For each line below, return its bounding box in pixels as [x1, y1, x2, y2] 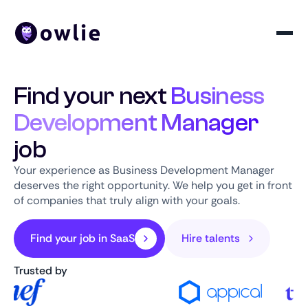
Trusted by [14, 263, 67, 278]
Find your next [14, 82, 171, 110]
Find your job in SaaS [30, 231, 135, 245]
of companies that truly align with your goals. [14, 193, 240, 208]
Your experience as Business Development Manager [14, 163, 274, 177]
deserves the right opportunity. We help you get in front [14, 178, 292, 192]
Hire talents [181, 231, 240, 245]
